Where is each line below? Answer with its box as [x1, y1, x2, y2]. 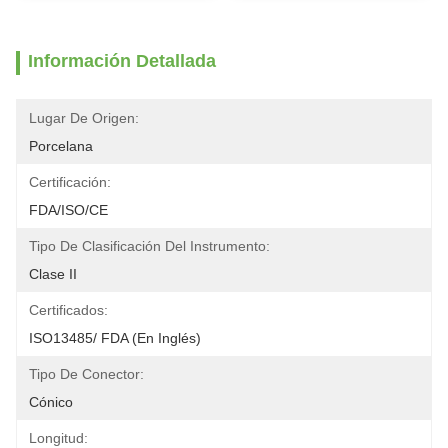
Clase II [29, 266, 77, 282]
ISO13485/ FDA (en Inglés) [29, 330, 201, 346]
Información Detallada [28, 51, 216, 71]
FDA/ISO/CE [29, 202, 108, 218]
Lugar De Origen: [29, 110, 139, 126]
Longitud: [29, 430, 88, 446]
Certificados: [29, 302, 108, 318]
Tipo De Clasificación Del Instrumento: [29, 238, 270, 254]
